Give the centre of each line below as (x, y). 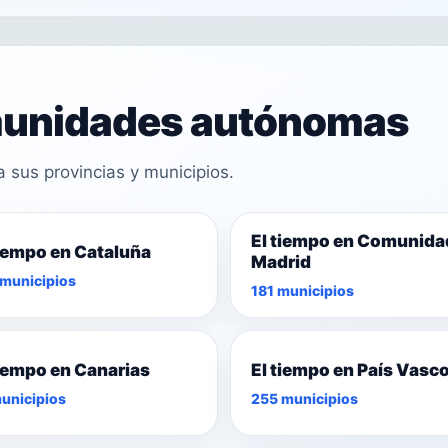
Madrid (281, 262)
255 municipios (304, 398)
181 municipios (302, 291)
